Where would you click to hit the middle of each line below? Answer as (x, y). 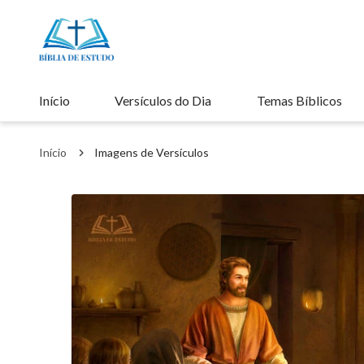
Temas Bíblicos (299, 100)
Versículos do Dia (163, 100)
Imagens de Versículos (152, 152)
